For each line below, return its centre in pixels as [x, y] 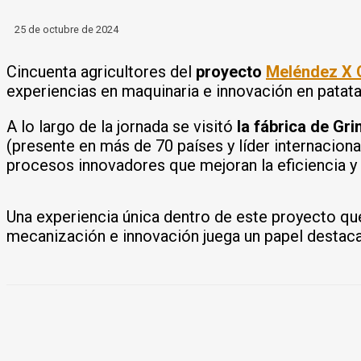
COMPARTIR [104, 327]
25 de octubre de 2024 [66, 29]
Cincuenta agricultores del [101, 71]
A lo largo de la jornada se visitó [122, 126]
